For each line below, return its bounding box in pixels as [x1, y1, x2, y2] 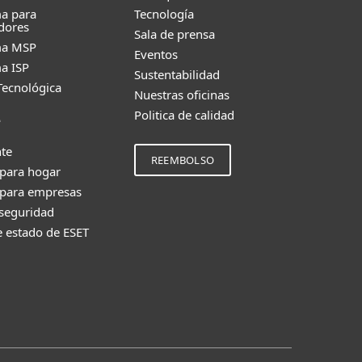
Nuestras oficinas [134, 86, 229, 103]
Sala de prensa [134, 26, 215, 42]
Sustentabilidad [134, 66, 220, 82]
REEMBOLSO [151, 153, 214, 167]
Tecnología [134, 6, 194, 22]
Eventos [134, 46, 178, 62]
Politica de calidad [134, 107, 234, 123]
